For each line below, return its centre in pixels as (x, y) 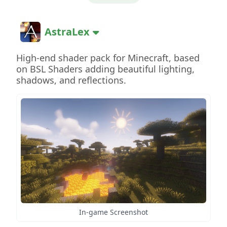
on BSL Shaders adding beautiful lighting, (105, 69)
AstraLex (67, 31)
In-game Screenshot (113, 212)
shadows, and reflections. (71, 80)
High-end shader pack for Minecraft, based (108, 58)
